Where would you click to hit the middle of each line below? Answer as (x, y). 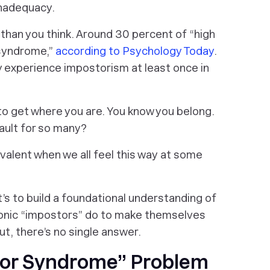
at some (180, 155)
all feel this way (119, 155)
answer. (120, 232)
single (84, 232)
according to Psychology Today (135, 51)
